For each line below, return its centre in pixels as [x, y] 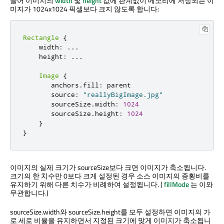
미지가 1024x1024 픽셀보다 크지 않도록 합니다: [84, 8]
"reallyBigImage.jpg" [123, 94]
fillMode [176, 184]
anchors [51, 85]
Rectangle [41, 37]
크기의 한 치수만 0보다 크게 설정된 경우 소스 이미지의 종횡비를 [110, 175]
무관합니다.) [29, 192]
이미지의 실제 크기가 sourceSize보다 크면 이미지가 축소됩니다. [108, 167]
